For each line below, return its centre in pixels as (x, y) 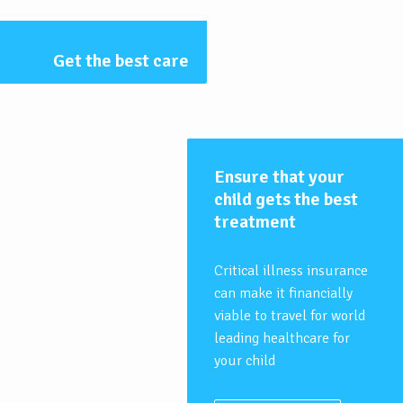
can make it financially (283, 294)
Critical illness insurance (291, 271)
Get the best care (121, 61)
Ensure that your (279, 177)
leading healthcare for (282, 339)
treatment (255, 222)
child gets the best (286, 200)
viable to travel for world (290, 316)
